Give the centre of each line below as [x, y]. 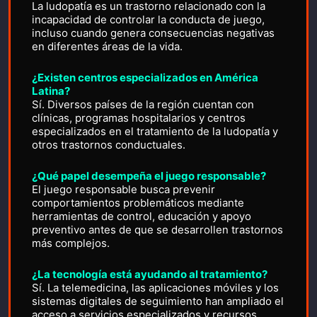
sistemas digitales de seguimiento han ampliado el [158, 301]
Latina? [51, 91]
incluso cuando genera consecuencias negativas [153, 33]
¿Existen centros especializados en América [145, 77]
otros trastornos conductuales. [109, 145]
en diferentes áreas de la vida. [107, 46]
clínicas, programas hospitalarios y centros [139, 118]
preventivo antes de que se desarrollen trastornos [157, 230]
